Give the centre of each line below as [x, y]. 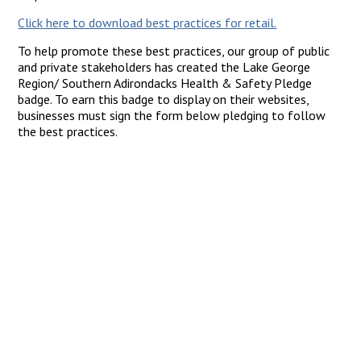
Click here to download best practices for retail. [147, 23]
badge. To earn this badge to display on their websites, [164, 99]
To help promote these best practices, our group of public [174, 51]
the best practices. [69, 131]
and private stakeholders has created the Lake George [164, 67]
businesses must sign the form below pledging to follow [172, 115]
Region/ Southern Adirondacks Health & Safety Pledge [165, 83]
